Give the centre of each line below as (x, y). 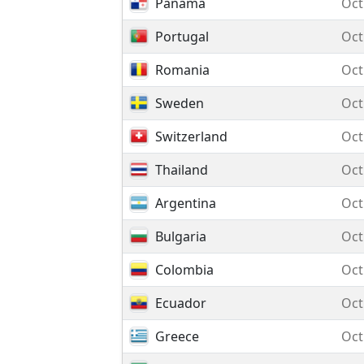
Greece (177, 336)
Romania (182, 70)
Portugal (182, 37)
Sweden (180, 103)
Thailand (182, 170)
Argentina (186, 203)
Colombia (184, 270)
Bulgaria (181, 236)
